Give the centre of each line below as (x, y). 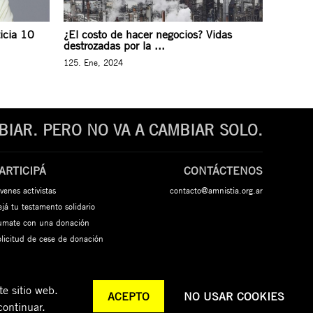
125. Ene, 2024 (93, 62)
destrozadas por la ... (114, 45)
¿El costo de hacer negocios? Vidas (148, 34)
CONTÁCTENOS (223, 170)
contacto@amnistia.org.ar (216, 190)
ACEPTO (129, 297)
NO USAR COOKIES (234, 297)
